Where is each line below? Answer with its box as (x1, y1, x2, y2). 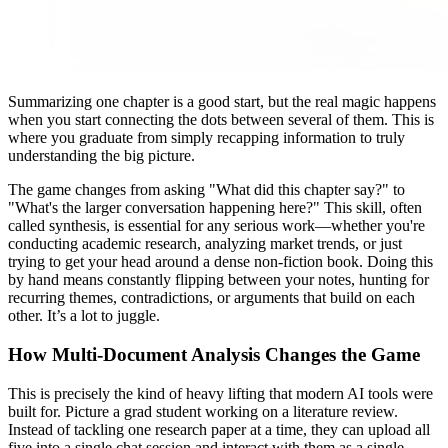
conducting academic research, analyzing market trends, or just (8, 235, 402, 253)
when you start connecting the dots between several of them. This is (8, 111, 434, 129)
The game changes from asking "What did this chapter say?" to (8, 181, 405, 199)
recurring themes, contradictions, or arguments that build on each (8, 289, 415, 307)
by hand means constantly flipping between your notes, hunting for (8, 271, 429, 289)
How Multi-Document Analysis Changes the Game (8, 344, 420, 366)
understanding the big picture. (8, 147, 195, 165)
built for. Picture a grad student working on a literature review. (8, 402, 398, 420)
